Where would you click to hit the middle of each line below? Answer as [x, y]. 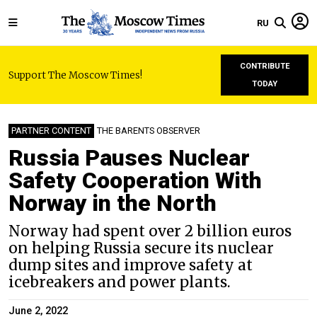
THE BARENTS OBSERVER [149, 131]
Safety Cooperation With [135, 180]
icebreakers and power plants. [120, 282]
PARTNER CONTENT [51, 131]
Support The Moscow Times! [75, 75]
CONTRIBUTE [265, 66]
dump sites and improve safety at [131, 265]
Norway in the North [113, 203]
